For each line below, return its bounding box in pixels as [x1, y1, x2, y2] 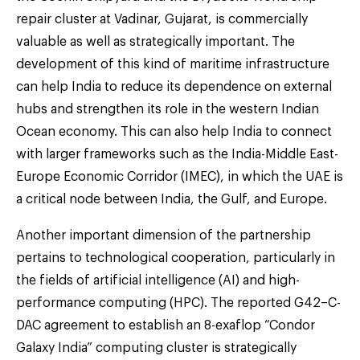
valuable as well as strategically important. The [16, 35, 295, 48]
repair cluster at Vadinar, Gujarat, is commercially [16, 12, 308, 26]
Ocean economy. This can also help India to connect [16, 125, 332, 138]
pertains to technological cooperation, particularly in [16, 251, 335, 264]
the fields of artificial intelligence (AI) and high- [16, 273, 300, 287]
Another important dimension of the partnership [16, 228, 311, 242]
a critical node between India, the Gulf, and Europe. [16, 192, 327, 206]
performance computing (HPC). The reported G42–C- [16, 296, 341, 309]
